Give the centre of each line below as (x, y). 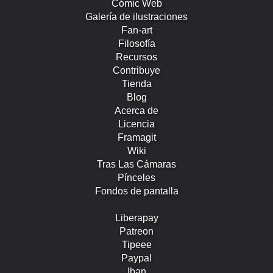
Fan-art (136, 30)
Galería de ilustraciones (136, 16)
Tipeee (136, 244)
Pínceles (136, 177)
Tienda (136, 83)
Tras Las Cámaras (136, 164)
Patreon (136, 231)
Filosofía (136, 43)
